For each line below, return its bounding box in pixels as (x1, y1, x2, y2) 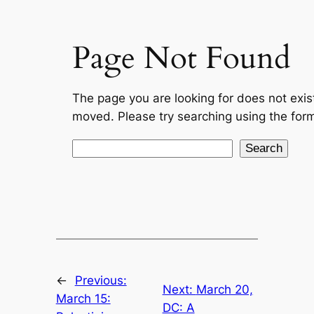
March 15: (55, 292, 111, 306)
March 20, (196, 282, 253, 297)
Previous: (74, 273, 127, 288)
